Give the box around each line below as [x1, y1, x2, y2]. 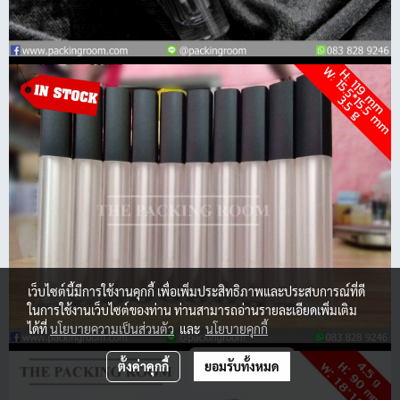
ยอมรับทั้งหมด [204, 358, 279, 374]
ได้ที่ [28, 321, 50, 337]
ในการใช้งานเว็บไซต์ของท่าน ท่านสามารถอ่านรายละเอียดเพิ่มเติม [28, 302, 357, 318]
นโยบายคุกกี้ [205, 321, 268, 337]
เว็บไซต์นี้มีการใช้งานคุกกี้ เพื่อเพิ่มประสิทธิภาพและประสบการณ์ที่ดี [28, 283, 365, 299]
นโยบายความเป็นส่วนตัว [50, 321, 174, 337]
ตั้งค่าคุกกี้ [117, 358, 169, 374]
